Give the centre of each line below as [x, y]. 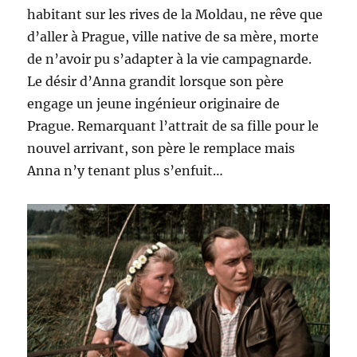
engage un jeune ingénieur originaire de [154, 104]
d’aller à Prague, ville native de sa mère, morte [173, 37]
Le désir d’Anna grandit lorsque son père [156, 81]
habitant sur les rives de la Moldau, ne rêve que [175, 14]
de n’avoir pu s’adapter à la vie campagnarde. [170, 59]
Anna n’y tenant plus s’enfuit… [126, 171]
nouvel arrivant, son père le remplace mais [161, 148]
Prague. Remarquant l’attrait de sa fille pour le [173, 126]
